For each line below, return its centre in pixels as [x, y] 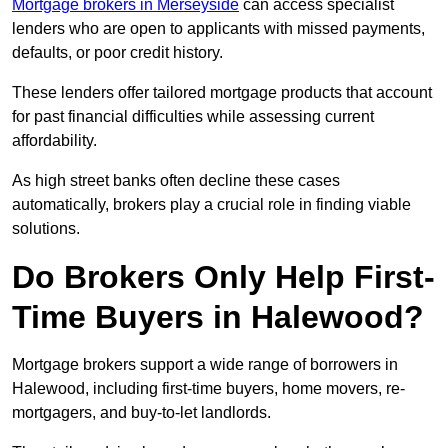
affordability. [54, 141]
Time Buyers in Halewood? [218, 317]
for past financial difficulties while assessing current [193, 117]
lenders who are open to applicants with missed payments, [218, 29]
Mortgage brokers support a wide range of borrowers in [205, 365]
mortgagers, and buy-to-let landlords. [141, 413]
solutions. [46, 229]
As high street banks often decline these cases [176, 181]
